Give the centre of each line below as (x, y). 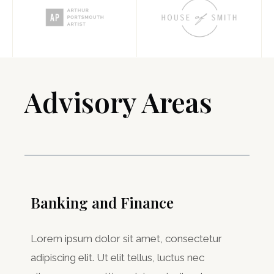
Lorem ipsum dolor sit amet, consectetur (126, 238)
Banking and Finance (102, 202)
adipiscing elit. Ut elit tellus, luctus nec (117, 257)
